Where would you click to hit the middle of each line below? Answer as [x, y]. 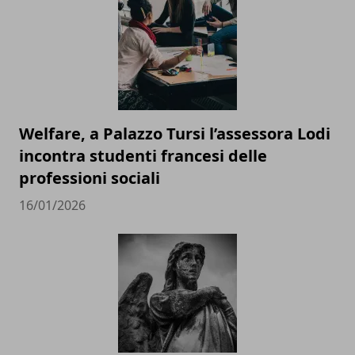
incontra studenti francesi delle [143, 155]
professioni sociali [90, 177]
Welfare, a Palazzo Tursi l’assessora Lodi [175, 133]
